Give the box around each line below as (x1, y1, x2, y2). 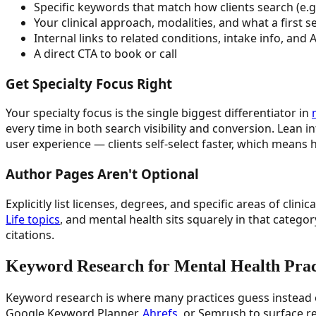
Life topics (6, 211, 60, 227)
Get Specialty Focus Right (6, 74, 172, 92)
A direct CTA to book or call (34, 46, 177, 62)
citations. (6, 226, 54, 243)
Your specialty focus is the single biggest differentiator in (6, 105, 312, 121)
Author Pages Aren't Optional (6, 165, 199, 183)
